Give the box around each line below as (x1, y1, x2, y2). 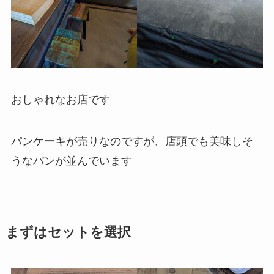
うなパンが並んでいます (10, 154, 132, 167)
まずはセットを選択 (5, 224, 131, 240)
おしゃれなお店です (10, 93, 110, 106)
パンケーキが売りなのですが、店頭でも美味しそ (10, 135, 253, 147)
